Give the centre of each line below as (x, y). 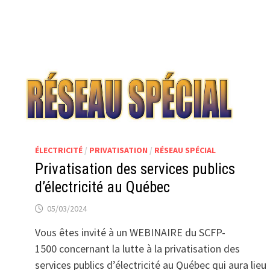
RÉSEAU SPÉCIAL (185, 150)
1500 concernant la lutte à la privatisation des (138, 249)
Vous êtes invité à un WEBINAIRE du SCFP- (130, 232)
